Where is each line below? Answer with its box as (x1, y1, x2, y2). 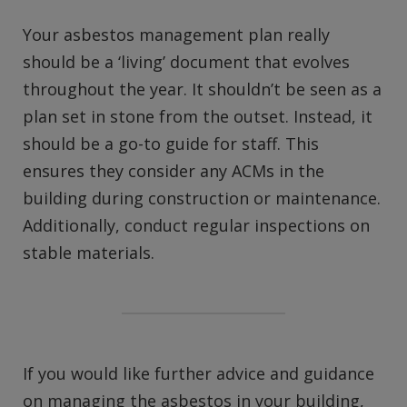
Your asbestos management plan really (23, 24, 330, 46)
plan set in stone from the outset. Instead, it (23, 105, 372, 128)
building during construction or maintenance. (23, 187, 381, 210)
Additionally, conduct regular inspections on (23, 214, 370, 237)
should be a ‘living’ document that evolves (23, 51, 350, 74)
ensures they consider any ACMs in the (23, 160, 324, 183)
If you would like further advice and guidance (23, 362, 374, 385)
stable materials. (23, 242, 154, 264)
